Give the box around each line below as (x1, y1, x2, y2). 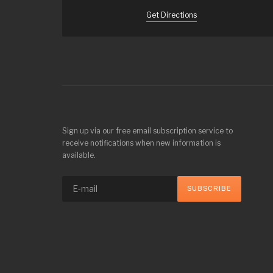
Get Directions (146, 10, 197, 19)
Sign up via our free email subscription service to (62, 126, 233, 135)
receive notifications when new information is (62, 138, 221, 147)
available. (62, 151, 96, 160)
